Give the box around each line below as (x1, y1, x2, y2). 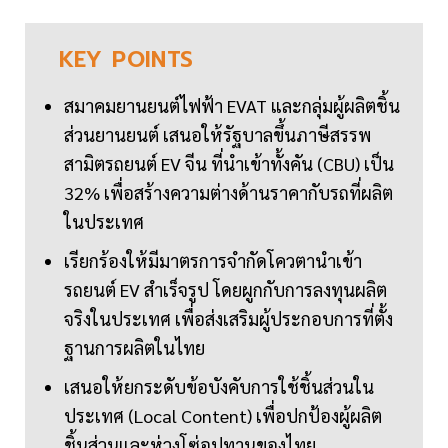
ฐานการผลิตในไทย (64, 336, 205, 360)
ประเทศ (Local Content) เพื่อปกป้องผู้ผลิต (64, 404, 382, 428)
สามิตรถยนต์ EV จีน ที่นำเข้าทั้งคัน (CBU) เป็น (64, 152, 394, 176)
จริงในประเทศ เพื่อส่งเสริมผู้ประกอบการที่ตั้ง (64, 307, 393, 331)
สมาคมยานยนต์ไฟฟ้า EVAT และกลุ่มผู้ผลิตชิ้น (64, 94, 400, 118)
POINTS (112, 43, 194, 77)
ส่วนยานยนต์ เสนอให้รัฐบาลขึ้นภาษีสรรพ (64, 123, 371, 147)
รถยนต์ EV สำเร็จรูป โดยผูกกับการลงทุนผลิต (64, 278, 387, 302)
